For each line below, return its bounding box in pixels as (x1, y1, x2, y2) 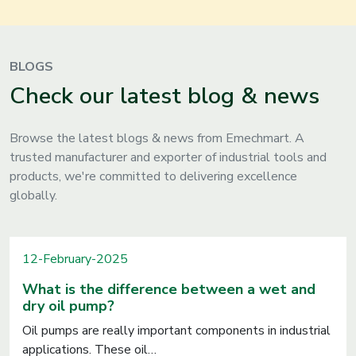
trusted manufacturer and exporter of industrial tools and (10, 148, 327, 166)
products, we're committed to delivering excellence (10, 167, 297, 185)
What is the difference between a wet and (22, 279, 315, 299)
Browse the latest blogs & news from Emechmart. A (10, 129, 304, 147)
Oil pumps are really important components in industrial (22, 321, 331, 339)
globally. (10, 186, 57, 204)
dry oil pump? (22, 296, 114, 315)
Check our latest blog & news (10, 79, 319, 111)
